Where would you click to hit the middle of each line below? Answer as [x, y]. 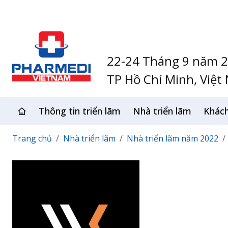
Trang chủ [32, 138]
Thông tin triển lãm [80, 111]
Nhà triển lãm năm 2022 [173, 138]
